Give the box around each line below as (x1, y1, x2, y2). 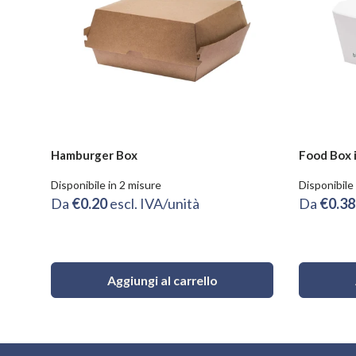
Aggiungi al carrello (106, 272, 218, 288)
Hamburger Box (51, 147, 137, 162)
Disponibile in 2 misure (51, 177, 161, 192)
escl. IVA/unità (110, 194, 199, 212)
